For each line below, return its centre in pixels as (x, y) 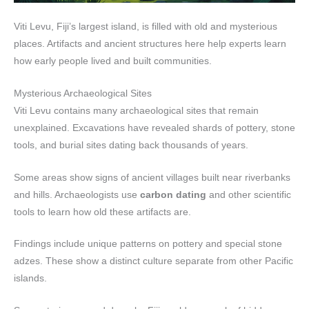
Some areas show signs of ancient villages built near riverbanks (152, 177)
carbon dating (173, 195)
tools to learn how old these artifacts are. (102, 212)
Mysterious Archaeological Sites (83, 93)
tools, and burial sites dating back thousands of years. (131, 145)
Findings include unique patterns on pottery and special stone (148, 244)
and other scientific (249, 195)
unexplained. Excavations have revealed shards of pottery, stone (154, 128)
